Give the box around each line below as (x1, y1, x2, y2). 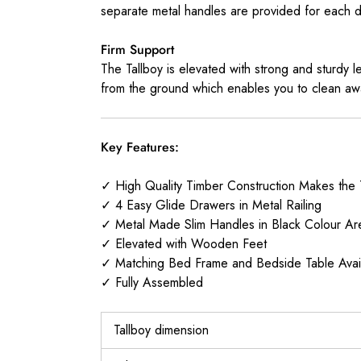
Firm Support (100, 40, 174, 60)
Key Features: (100, 138, 179, 157)
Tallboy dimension (109, 321, 209, 340)
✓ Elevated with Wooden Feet (100, 234, 267, 254)
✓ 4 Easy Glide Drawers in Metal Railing (100, 196, 322, 215)
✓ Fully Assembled (100, 273, 203, 293)
